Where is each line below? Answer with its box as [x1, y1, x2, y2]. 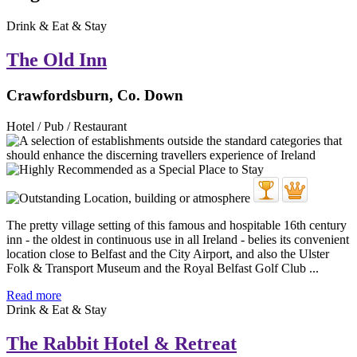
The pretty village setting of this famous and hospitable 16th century [6, 218, 347, 232]
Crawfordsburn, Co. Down [6, 87, 183, 104]
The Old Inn [6, 49, 107, 71]
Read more [6, 288, 61, 302]
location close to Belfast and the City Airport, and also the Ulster [6, 246, 329, 261]
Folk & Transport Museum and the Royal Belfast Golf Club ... [6, 261, 319, 275]
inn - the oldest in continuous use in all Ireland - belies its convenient [6, 232, 349, 246]
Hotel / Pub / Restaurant [6, 119, 127, 133]
